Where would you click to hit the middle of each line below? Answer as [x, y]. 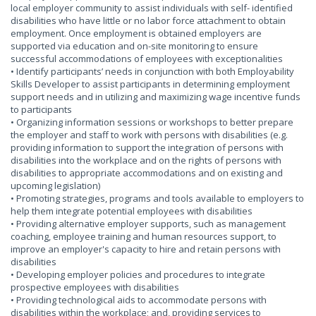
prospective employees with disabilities [95, 287]
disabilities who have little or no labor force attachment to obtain [148, 20]
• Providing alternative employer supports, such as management [148, 224]
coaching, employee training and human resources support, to [144, 236]
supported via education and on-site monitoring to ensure [134, 46]
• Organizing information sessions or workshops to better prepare [152, 122]
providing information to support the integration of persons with [147, 147]
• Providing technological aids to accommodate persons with [139, 300]
